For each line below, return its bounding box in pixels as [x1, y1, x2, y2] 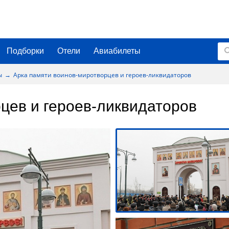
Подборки [7, 47, 44, 55]
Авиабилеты [94, 47, 141, 55]
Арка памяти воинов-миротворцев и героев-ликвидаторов [13, 70, 191, 79]
